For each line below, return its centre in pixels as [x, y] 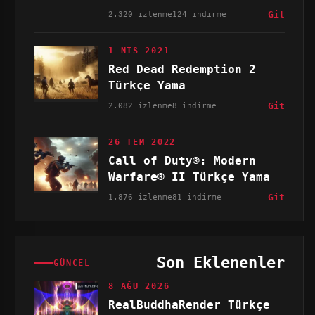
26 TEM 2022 [142, 142]
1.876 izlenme [141, 197]
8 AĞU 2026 [139, 286]
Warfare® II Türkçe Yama [189, 177]
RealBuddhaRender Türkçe [189, 305]
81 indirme [197, 197]
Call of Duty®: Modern [182, 161]
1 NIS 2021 [139, 51]
